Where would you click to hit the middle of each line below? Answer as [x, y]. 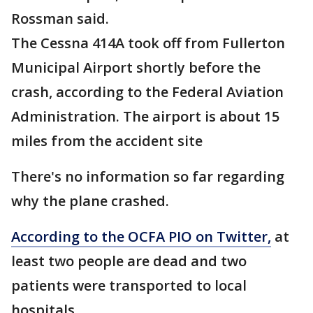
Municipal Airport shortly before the [136, 67]
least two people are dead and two [129, 261]
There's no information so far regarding [148, 176]
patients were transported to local [129, 285]
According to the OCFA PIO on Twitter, [141, 236]
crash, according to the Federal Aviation [147, 92]
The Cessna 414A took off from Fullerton [148, 43]
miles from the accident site [107, 141]
